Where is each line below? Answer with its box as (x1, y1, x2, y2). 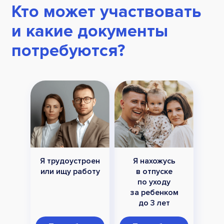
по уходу (137, 177, 170, 187)
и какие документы (11, 21, 168, 42)
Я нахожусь (132, 156, 175, 166)
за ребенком (129, 187, 178, 198)
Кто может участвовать (11, 1, 201, 22)
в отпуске (135, 166, 172, 177)
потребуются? (11, 40, 125, 61)
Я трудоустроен (40, 156, 100, 166)
